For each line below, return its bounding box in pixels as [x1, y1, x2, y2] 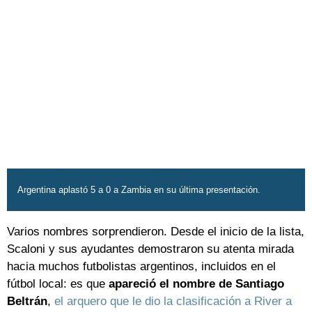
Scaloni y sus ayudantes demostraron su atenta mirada [7, 242, 294, 256]
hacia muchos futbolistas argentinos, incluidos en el [7, 260, 276, 274]
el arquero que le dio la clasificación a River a [54, 295, 292, 309]
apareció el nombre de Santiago [109, 277, 284, 291]
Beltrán [7, 295, 47, 309]
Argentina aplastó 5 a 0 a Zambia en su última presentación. [17, 185, 260, 196]
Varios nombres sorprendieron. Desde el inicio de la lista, [7, 225, 304, 239]
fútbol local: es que [7, 277, 109, 291]
